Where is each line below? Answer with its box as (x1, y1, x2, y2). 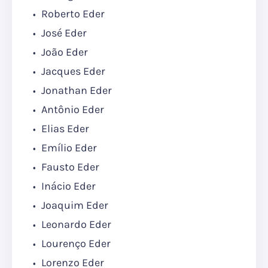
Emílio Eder (39, 141, 97, 155)
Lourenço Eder (39, 237, 111, 251)
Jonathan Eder (39, 84, 112, 98)
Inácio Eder (39, 179, 96, 193)
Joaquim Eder (39, 199, 108, 212)
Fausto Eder (39, 160, 99, 174)
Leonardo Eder (39, 218, 111, 232)
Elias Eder (39, 122, 89, 136)
